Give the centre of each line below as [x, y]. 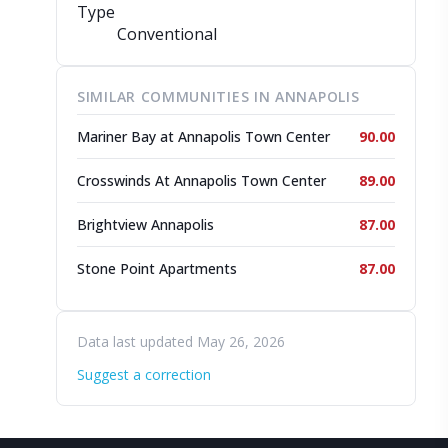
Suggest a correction [144, 374]
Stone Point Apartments [157, 268]
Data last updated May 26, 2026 [181, 341]
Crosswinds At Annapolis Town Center [201, 180]
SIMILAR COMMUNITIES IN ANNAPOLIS [218, 96]
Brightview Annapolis [145, 224]
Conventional [167, 34]
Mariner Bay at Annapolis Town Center [203, 136]
